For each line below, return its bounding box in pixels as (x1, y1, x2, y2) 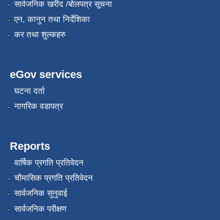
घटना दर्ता (14, 86, 45, 96)
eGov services (10, 68, 82, 81)
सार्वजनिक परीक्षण (14, 204, 66, 214)
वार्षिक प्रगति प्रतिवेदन (14, 158, 83, 167)
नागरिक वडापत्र (14, 102, 63, 111)
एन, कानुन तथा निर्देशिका (14, 15, 90, 25)
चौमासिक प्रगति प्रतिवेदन (14, 173, 93, 183)
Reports (10, 140, 50, 153)
